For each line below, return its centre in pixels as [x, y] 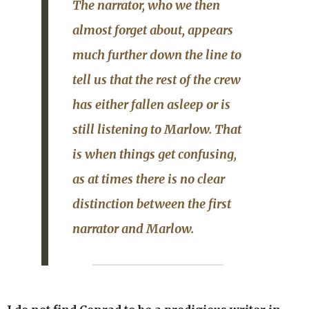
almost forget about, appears [153, 30]
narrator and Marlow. [133, 228]
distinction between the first [152, 203]
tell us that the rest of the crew [157, 79]
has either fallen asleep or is [151, 104]
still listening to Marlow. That [157, 129]
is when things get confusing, [154, 154]
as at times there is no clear [149, 179]
